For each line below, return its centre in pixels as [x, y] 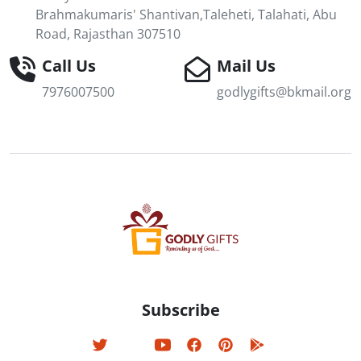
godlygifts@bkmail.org [284, 92]
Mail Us [246, 66]
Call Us [69, 66]
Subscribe [180, 310]
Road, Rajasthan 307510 [108, 34]
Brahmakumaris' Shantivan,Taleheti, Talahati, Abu [186, 15]
